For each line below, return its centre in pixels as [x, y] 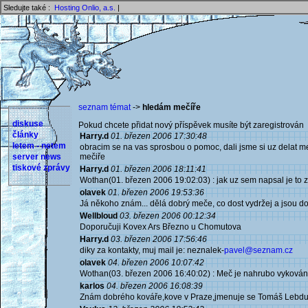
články [25, 135]
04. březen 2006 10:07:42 [156, 263]
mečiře [92, 157]
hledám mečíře [172, 107]
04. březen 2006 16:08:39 [155, 286]
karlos [92, 286]
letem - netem [39, 146]
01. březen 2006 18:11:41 [158, 169]
